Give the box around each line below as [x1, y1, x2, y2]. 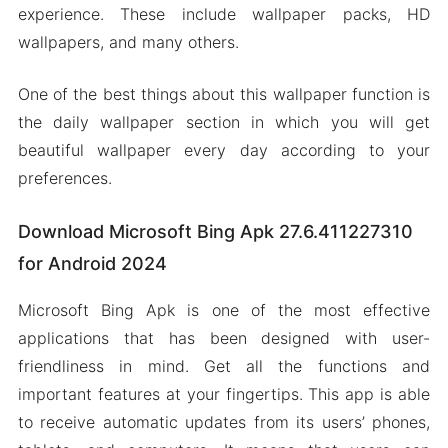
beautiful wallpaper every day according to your [17, 140, 431, 160]
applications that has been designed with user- [17, 328, 431, 348]
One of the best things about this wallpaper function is [17, 84, 431, 104]
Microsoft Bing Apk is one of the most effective [17, 300, 431, 320]
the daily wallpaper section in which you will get [17, 112, 431, 132]
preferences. [17, 168, 112, 188]
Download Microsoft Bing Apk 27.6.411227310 [17, 221, 413, 242]
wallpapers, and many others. [17, 32, 239, 52]
